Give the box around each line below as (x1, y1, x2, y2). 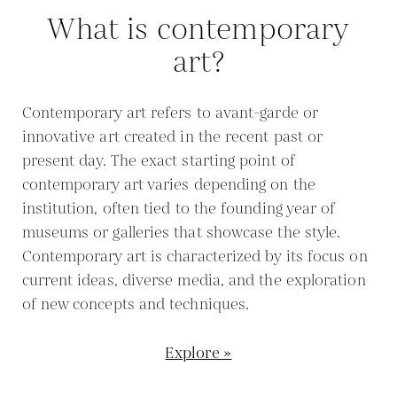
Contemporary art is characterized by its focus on (21, 246, 368, 268)
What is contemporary (47, 10, 350, 51)
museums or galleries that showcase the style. (21, 222, 341, 244)
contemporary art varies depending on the (21, 175, 315, 196)
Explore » (165, 343, 232, 364)
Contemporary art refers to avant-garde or (21, 103, 318, 124)
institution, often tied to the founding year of (21, 198, 336, 220)
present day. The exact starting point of (21, 151, 295, 172)
